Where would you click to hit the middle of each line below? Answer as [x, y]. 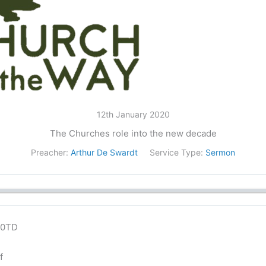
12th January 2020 [133, 115]
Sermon [220, 153]
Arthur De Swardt [104, 153]
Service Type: [176, 153]
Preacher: [50, 153]
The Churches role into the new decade [133, 134]
